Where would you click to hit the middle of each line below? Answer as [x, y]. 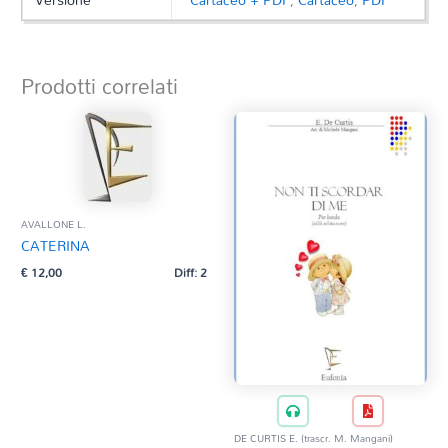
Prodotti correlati [100, 86]
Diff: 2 [190, 271]
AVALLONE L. [54, 223]
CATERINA [56, 245]
